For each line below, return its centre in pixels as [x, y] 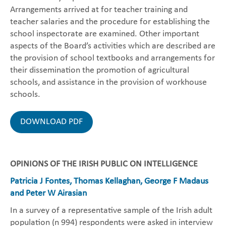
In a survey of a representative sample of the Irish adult [111, 211]
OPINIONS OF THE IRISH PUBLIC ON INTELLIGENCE [104, 164]
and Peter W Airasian [48, 193]
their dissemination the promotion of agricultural [100, 70]
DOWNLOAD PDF [51, 122]
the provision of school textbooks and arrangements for [112, 58]
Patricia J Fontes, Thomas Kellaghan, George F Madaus [109, 181]
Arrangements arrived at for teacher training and [99, 10]
